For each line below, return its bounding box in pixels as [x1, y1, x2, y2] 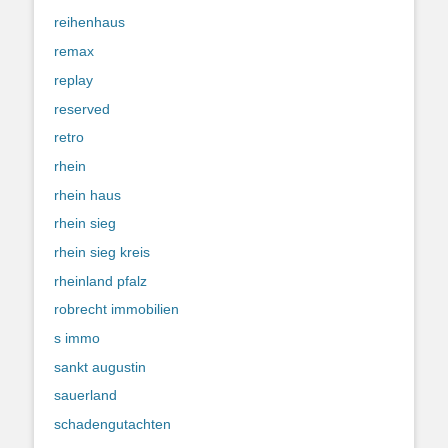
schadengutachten [54, 416, 171, 433]
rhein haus [54, 186, 121, 203]
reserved [54, 100, 110, 117]
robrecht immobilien [54, 301, 179, 318]
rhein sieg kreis [54, 243, 150, 260]
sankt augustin [54, 358, 146, 375]
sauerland [54, 387, 117, 404]
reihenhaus [54, 14, 125, 31]
